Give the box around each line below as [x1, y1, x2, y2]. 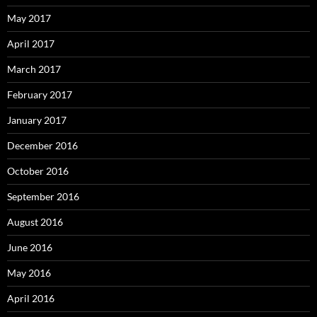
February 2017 [7, 88, 72, 101]
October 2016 [7, 165, 69, 178]
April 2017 [7, 38, 54, 50]
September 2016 [7, 190, 79, 203]
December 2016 [7, 139, 78, 152]
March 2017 [7, 63, 61, 76]
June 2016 [7, 241, 52, 254]
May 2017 [7, 12, 51, 25]
